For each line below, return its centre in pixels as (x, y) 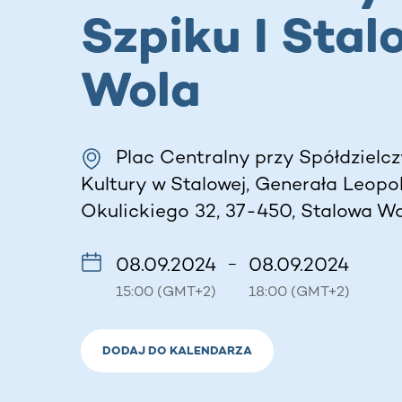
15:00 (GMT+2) (166, 291)
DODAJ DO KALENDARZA (177, 350)
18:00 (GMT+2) (299, 291)
